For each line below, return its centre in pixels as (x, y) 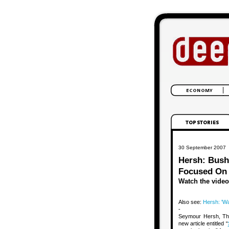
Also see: (191, 202)
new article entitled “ (203, 223)
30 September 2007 (202, 147)
